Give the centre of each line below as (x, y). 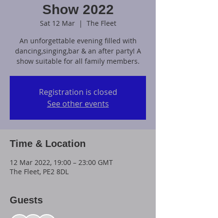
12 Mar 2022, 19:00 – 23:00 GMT (61, 162)
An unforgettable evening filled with (78, 41)
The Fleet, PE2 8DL (39, 172)
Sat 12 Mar (57, 23)
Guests (26, 200)
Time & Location (48, 144)
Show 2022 (78, 9)
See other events (78, 104)
